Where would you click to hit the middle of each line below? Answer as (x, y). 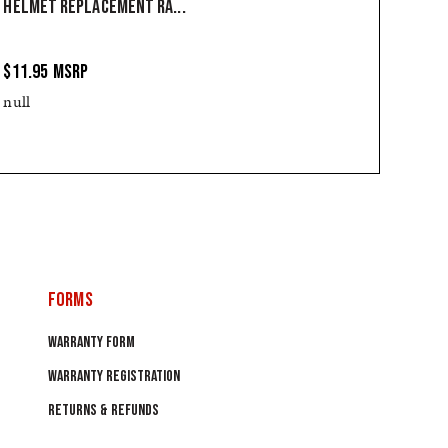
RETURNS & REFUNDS (104, 410)
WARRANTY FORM (92, 342)
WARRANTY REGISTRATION (114, 376)
